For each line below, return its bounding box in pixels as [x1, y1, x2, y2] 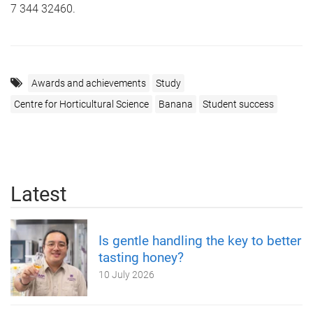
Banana [159, 98, 193, 110]
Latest [10, 182, 66, 206]
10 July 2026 [99, 268, 154, 280]
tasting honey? [99, 249, 184, 265]
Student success [203, 98, 274, 110]
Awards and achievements [31, 77, 146, 89]
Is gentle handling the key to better [99, 232, 301, 249]
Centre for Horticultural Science [14, 98, 149, 110]
